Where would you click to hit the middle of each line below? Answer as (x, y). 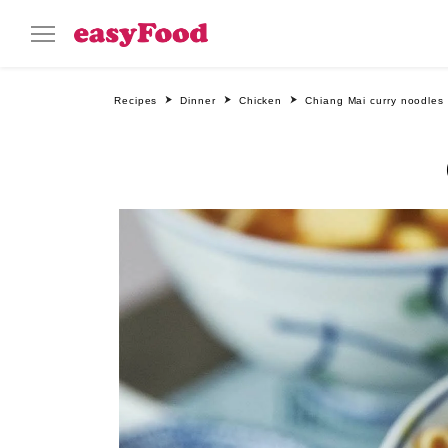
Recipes (136, 100)
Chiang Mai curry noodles (375, 100)
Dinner (198, 100)
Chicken (260, 100)
